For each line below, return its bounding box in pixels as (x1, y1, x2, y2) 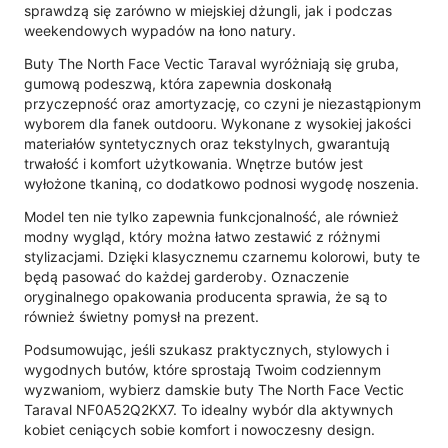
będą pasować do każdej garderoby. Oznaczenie (24, 267, 349, 285)
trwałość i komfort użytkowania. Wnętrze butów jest (24, 154, 363, 172)
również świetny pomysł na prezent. (24, 307, 259, 325)
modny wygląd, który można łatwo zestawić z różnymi (24, 227, 380, 245)
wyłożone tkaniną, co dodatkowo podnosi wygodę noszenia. (24, 174, 419, 192)
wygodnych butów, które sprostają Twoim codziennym (24, 360, 381, 378)
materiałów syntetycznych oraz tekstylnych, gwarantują (24, 134, 390, 152)
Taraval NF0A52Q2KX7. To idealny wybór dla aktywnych (24, 400, 393, 418)
